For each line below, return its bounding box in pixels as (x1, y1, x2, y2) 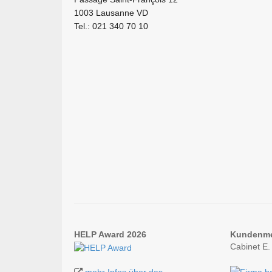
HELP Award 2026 (74, 229, 146, 240)
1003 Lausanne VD (74, 8, 148, 18)
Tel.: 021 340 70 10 (74, 21, 148, 31)
